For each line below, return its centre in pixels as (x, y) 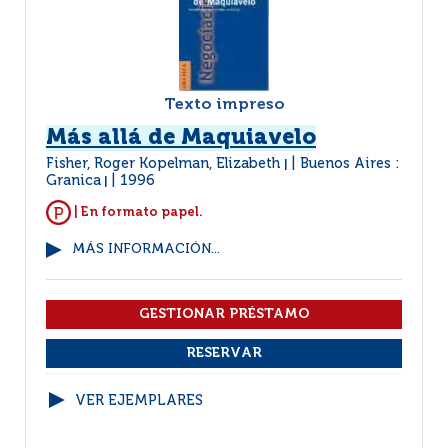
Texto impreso (224, 105)
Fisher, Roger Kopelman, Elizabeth (165, 164)
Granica (73, 181)
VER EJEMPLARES (139, 401)
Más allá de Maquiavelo (181, 138)
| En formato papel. (137, 212)
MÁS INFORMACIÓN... (146, 249)
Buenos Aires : (350, 164)
